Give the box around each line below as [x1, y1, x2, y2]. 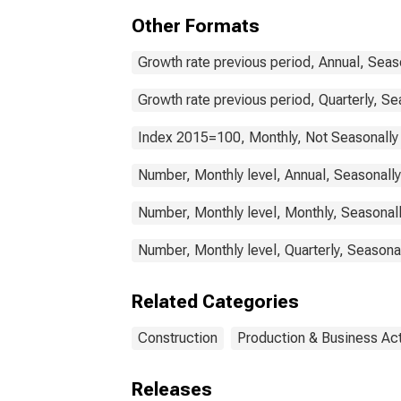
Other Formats [132, 15, 260, 37]
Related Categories [132, 291, 299, 312]
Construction [138, 329, 218, 346]
